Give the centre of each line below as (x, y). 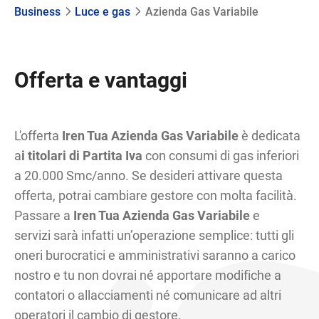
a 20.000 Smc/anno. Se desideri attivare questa (149, 176)
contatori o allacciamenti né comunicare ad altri (148, 295)
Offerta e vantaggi (101, 80)
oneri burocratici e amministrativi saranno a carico (155, 255)
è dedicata (271, 136)
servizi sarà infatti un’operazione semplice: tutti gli (155, 235)
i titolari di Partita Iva (82, 156)
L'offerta (38, 136)
